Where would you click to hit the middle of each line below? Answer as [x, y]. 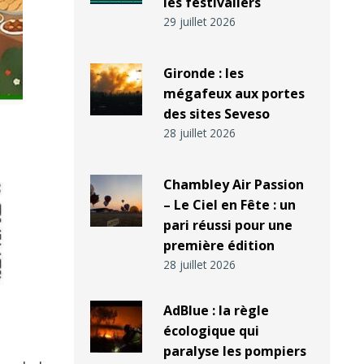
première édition [219, 246]
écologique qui [211, 331]
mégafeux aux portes [234, 94]
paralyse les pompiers [234, 351]
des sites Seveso [216, 114]
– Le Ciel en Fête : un [229, 205]
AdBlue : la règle [216, 311]
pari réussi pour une [227, 225]
